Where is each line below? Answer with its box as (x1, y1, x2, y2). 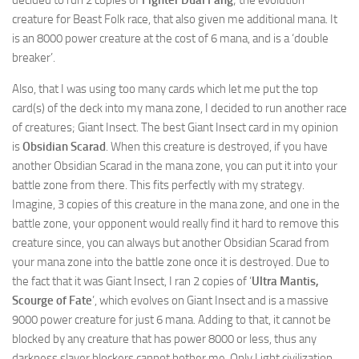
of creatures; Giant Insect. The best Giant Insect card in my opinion (12, 120, 338, 135)
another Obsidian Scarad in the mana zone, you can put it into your (12, 159, 337, 173)
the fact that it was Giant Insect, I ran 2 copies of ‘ (12, 274, 252, 288)
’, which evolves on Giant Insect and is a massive (92, 293, 329, 308)
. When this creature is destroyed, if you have (106, 139, 328, 154)
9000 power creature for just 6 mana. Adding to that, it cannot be (12, 313, 331, 327)
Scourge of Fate (12, 293, 92, 308)
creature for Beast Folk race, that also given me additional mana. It (12, 12, 337, 26)
